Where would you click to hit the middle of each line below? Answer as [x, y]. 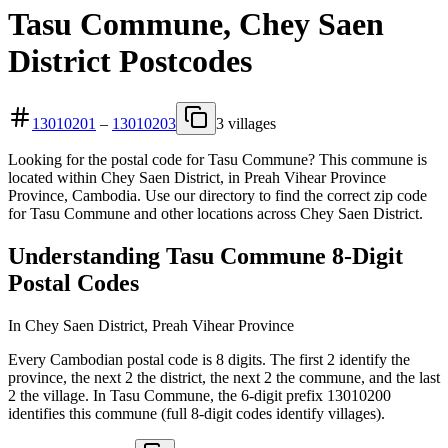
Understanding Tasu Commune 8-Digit [205, 255]
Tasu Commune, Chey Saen [196, 24]
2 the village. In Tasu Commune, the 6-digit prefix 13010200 [199, 395]
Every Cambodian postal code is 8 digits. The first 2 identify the [209, 359]
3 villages [246, 123]
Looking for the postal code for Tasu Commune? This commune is [217, 159]
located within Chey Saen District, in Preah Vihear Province [197, 177]
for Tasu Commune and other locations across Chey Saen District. [215, 213]
